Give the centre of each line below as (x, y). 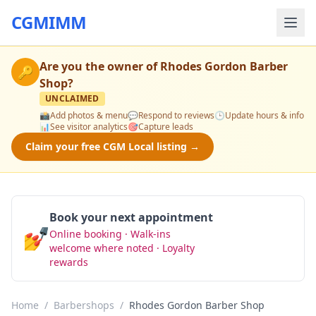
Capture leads (166, 127)
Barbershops (84, 305)
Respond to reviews (176, 115)
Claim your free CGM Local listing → (113, 146)
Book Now (253, 238)
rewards (69, 262)
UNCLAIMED (72, 98)
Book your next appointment (131, 217)
